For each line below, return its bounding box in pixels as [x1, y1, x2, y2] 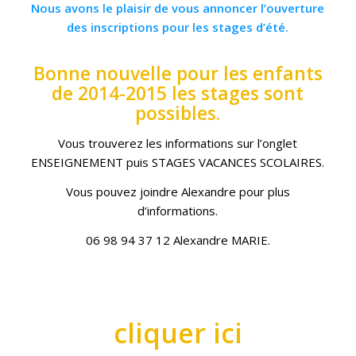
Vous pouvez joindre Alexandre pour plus [65, 183, 290, 199]
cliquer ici [113, 315, 242, 352]
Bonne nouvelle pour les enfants [33, 60, 323, 87]
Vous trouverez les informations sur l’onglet [58, 135, 298, 152]
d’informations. [137, 202, 219, 219]
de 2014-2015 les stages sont [52, 80, 304, 106]
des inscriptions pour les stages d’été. [67, 18, 289, 35]
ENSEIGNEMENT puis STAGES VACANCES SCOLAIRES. [31, 154, 325, 171]
